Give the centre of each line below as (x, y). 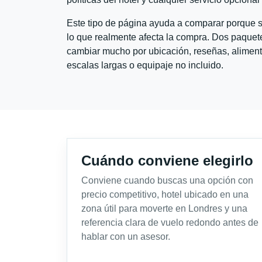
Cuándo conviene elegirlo (167, 160)
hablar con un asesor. (126, 236)
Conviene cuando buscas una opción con (167, 180)
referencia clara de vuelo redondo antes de (170, 222)
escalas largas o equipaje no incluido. (145, 65)
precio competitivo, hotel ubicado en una (165, 194)
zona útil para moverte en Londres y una (164, 208)
